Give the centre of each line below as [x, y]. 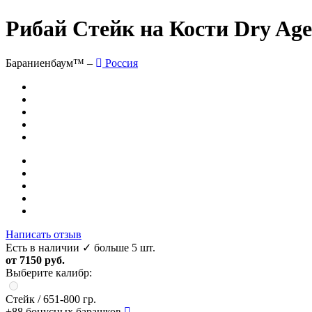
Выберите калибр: [49, 272]
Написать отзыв [44, 234]
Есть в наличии [42, 247]
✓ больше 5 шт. [119, 247]
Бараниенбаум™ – [50, 63]
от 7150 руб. [35, 260]
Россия [120, 63]
